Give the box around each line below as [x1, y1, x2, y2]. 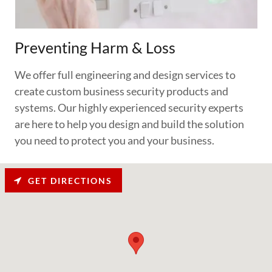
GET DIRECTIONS [28, 175, 113, 186]
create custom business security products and [15, 84, 228, 98]
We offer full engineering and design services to [15, 68, 236, 82]
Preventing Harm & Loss [15, 38, 175, 57]
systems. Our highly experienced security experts [15, 101, 243, 115]
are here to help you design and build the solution [15, 117, 244, 131]
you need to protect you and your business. [15, 134, 214, 148]
